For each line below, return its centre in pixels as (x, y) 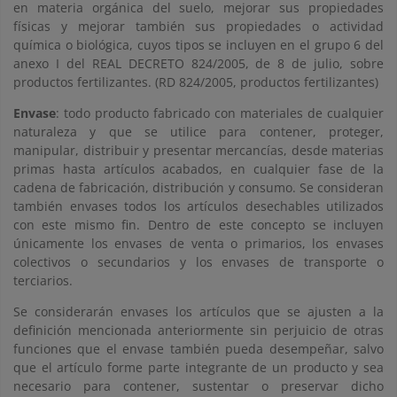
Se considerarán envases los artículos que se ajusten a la (198, 311)
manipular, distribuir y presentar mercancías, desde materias (198, 150)
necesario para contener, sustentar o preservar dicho (198, 386)
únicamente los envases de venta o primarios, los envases (198, 243)
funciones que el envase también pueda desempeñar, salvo (198, 349)
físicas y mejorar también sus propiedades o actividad (198, 26)
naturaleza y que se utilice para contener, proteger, (198, 132)
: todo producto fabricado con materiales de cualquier (220, 113)
